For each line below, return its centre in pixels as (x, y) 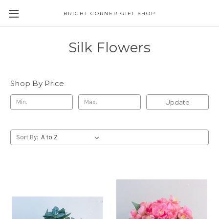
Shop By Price (37, 83)
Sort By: (27, 137)
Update (177, 102)
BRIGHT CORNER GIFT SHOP (109, 13)
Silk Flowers (109, 47)
